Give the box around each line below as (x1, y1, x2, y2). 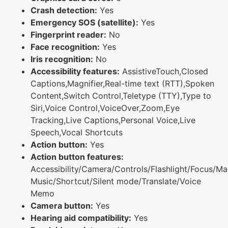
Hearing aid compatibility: (31, 212, 131, 223)
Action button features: (31, 151, 124, 162)
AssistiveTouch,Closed (120, 66, 208, 76)
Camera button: (31, 200, 93, 211)
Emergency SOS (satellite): (31, 17, 138, 27)
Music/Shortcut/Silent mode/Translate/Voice (31, 176, 201, 186)
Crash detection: (31, 5, 97, 15)
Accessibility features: (31, 66, 120, 76)
